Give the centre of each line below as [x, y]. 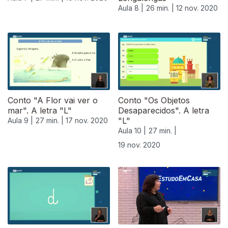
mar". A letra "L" [40, 111]
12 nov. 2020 [197, 8]
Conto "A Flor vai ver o [53, 101]
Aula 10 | [132, 131]
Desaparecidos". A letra [164, 111]
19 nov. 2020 [139, 145]
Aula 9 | [20, 121]
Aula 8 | [131, 8]
